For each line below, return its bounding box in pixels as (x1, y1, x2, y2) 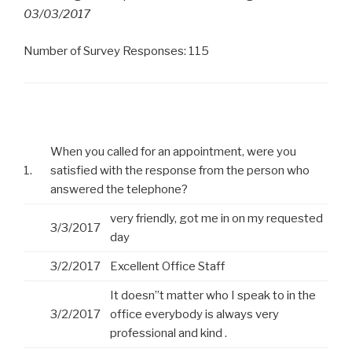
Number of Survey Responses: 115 (24, 43, 209, 58)
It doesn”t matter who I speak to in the (110, 288, 316, 303)
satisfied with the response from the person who (50, 163, 310, 178)
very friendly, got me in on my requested (110, 211, 323, 226)
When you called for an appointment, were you (50, 145, 296, 159)
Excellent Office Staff (110, 259, 225, 274)
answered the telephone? (50, 182, 188, 197)
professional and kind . (110, 326, 227, 341)
